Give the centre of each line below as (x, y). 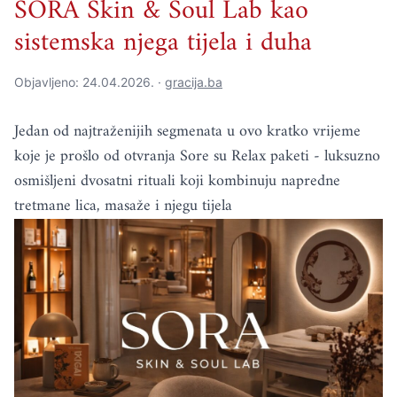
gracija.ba (194, 82)
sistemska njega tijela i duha (163, 43)
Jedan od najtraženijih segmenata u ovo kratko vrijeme (187, 132)
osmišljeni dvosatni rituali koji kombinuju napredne (177, 182)
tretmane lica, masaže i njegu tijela (123, 206)
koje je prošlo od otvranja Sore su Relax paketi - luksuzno (197, 157)
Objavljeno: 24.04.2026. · (90, 82)
